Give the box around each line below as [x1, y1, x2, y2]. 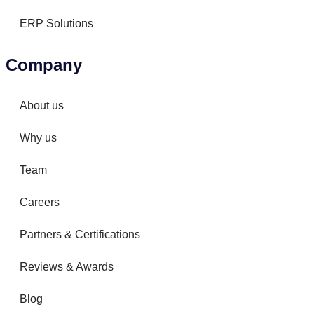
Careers [20, 196, 60, 208]
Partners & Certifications [20, 228, 140, 240]
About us [20, 100, 64, 111]
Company [6, 55, 82, 74]
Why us [20, 132, 57, 144]
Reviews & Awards [20, 261, 114, 273]
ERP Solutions [20, 18, 93, 29]
